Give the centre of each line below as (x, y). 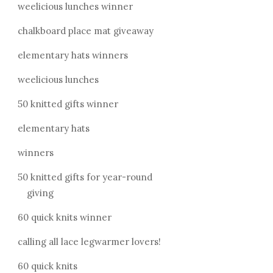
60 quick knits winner (64, 217)
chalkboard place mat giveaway (85, 30)
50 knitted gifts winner (68, 104)
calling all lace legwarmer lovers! (89, 241)
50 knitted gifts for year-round (85, 177)
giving (40, 193)
